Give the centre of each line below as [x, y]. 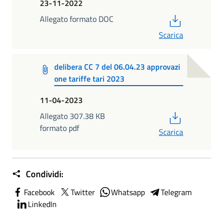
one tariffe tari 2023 [90, 78]
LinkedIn [42, 204]
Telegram [176, 192]
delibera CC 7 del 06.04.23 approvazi [117, 66]
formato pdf [59, 128]
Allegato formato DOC [77, 19]
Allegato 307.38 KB [72, 116]
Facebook [39, 192]
